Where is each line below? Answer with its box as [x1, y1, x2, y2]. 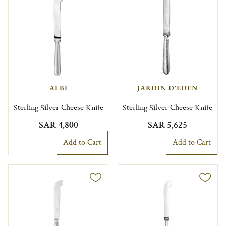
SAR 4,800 [38, 119, 78, 131]
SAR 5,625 [148, 119, 188, 131]
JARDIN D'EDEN [137, 83, 198, 92]
